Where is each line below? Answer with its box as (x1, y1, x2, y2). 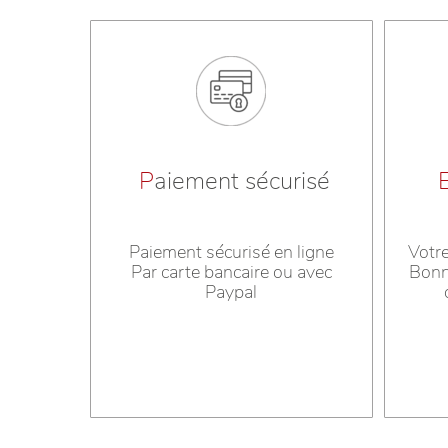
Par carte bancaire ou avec (130, 260, 332, 285)
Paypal (205, 280, 258, 305)
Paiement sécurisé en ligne (128, 240, 334, 265)
